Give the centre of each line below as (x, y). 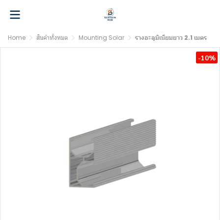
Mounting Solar (101, 38)
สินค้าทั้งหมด (52, 38)
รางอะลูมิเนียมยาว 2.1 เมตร (171, 38)
